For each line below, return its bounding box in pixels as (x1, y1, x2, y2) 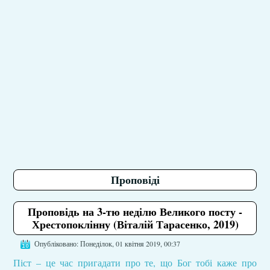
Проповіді (110, 172, 160, 187)
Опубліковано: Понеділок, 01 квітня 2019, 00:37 (34, 239, 181, 248)
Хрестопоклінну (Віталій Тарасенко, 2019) (31, 216, 239, 232)
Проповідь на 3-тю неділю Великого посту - (28, 204, 242, 219)
